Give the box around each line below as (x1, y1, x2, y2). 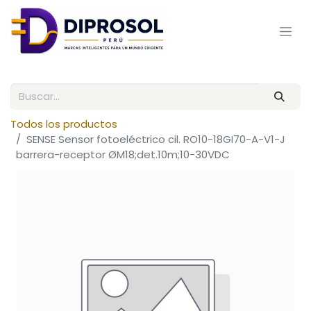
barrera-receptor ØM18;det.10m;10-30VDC (16, 147, 230, 162)
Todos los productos (10, 117, 117, 132)
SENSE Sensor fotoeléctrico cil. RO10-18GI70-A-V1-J (26, 132, 285, 147)
